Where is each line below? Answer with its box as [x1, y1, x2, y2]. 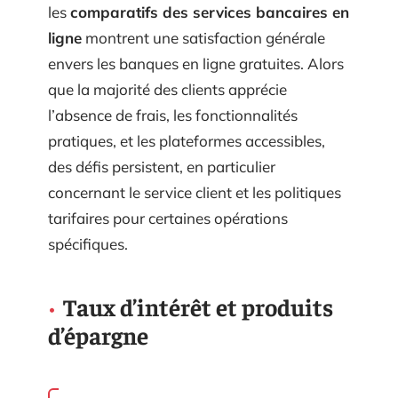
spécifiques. [48, 234, 128, 253]
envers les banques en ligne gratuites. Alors [48, 53, 344, 73]
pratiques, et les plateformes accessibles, [48, 131, 325, 150]
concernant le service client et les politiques [48, 182, 341, 202]
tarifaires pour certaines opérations [48, 208, 288, 227]
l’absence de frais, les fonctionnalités [48, 105, 298, 124]
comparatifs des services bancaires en [70, 2, 349, 21]
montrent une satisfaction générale [82, 28, 325, 47]
